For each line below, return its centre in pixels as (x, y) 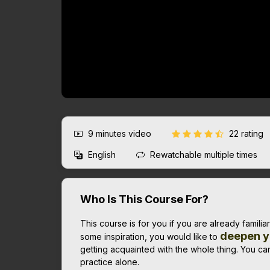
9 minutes (108, 133)
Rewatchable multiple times (202, 154)
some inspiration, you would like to (150, 236)
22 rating (247, 133)
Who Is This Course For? (144, 199)
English (102, 154)
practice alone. (110, 262)
